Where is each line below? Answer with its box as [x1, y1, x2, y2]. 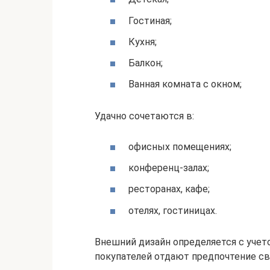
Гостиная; [128, 14, 172, 27]
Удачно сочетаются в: [95, 110, 194, 122]
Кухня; [128, 36, 157, 48]
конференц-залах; [128, 162, 209, 174]
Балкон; [128, 57, 163, 69]
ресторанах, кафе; [128, 183, 210, 195]
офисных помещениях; [128, 141, 231, 153]
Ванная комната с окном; [128, 78, 242, 90]
